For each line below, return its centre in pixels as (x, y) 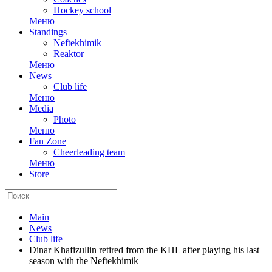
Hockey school (82, 10)
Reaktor (69, 54)
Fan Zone (48, 141)
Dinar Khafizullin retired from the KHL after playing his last (144, 250)
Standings (48, 32)
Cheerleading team (89, 152)
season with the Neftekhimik (84, 261)
